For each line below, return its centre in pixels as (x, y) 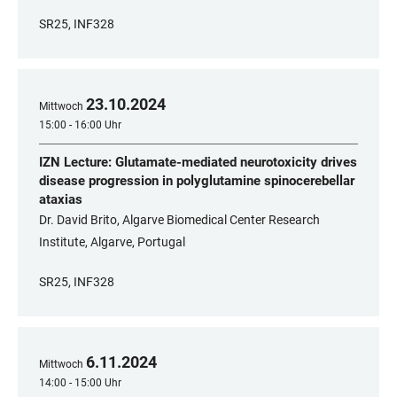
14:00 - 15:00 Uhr (80, 383)
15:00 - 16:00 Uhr (80, 125)
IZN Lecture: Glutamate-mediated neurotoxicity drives (198, 162)
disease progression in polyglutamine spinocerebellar (197, 181)
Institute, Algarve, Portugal (112, 242)
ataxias (61, 199)
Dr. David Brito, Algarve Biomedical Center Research (179, 220)
